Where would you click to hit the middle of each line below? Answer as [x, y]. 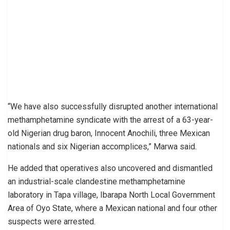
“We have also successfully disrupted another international [113, 107]
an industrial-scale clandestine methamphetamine [97, 182]
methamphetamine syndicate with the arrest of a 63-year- [110, 120]
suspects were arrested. [52, 222]
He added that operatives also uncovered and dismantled [110, 168]
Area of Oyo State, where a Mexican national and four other [112, 208]
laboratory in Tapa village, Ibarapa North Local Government [111, 195]
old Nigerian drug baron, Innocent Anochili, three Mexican [109, 133]
